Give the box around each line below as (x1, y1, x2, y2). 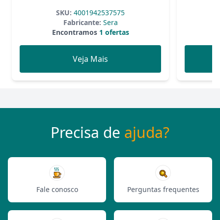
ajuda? (124, 122, 169, 142)
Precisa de (51, 122, 124, 142)
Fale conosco (36, 185, 78, 194)
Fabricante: (63, 18, 101, 27)
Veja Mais (73, 54, 108, 64)
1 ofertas (97, 27, 129, 37)
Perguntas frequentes (127, 185, 199, 194)
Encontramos (52, 27, 97, 37)
